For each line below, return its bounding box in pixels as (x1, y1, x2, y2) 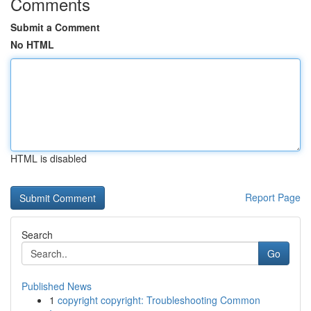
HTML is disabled (10, 151, 87, 165)
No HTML (10, 37, 54, 51)
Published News (22, 279, 92, 293)
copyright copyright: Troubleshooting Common (58, 293, 260, 307)
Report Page (245, 190, 301, 204)
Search (22, 228, 53, 242)
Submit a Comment (10, 20, 100, 34)
